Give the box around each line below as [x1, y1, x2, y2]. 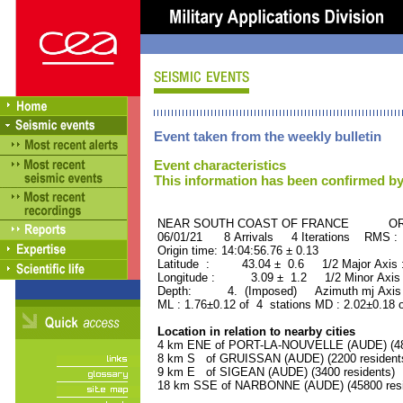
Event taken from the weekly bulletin [154, 129, 381, 144]
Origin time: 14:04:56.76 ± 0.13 [154, 244, 318, 257]
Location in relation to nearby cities [154, 325, 355, 338]
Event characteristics [154, 157, 286, 173]
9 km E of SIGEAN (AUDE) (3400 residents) [154, 365, 395, 379]
